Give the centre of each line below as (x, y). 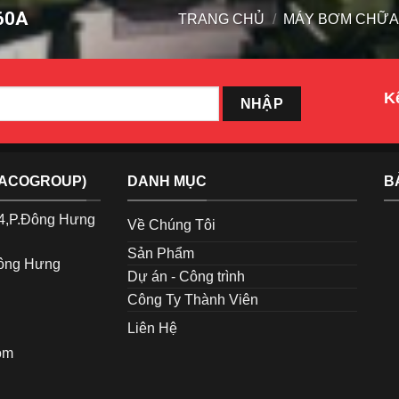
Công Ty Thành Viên (193, 299)
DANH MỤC (167, 182)
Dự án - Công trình (187, 276)
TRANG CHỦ (221, 20)
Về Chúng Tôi (172, 224)
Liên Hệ (153, 328)
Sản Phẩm (161, 253)
